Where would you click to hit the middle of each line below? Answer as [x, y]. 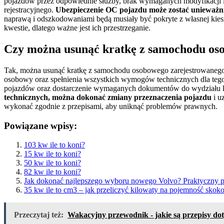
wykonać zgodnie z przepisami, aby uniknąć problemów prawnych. [111, 106]
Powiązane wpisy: [40, 125]
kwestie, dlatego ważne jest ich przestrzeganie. [77, 28]
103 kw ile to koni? [54, 145]
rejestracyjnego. [30, 10]
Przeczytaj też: [39, 215]
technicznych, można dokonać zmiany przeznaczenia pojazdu [108, 97]
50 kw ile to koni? [52, 163]
